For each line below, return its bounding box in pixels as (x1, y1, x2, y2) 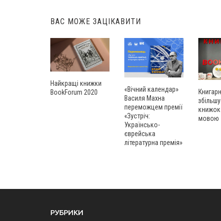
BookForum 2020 (50, 88, 98, 96)
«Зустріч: (124, 112, 150, 120)
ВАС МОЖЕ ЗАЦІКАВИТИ (50, 17, 141, 27)
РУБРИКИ (50, 208, 83, 217)
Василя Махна (124, 94, 165, 103)
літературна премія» (124, 139, 183, 147)
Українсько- (124, 121, 160, 129)
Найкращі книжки (50, 79, 102, 87)
